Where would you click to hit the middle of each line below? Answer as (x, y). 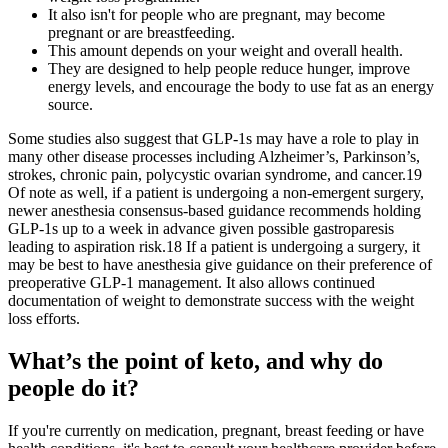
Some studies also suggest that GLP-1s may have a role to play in (213, 139)
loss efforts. (44, 319)
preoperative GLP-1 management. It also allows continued (191, 283)
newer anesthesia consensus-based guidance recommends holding (214, 211)
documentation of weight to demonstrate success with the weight (211, 301)
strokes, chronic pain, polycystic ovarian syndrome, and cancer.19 (215, 175)
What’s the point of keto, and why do (195, 361)
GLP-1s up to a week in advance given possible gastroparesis (201, 229)
